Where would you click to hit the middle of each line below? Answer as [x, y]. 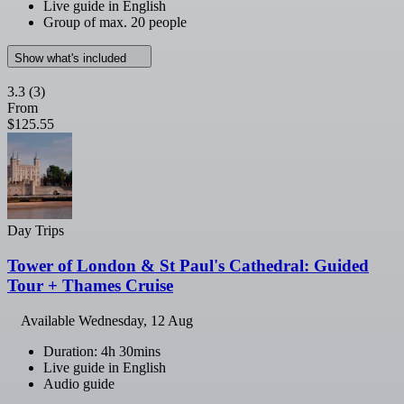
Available [50, 320]
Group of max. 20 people [115, 23]
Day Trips [36, 231]
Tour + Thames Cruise [90, 285]
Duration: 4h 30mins [102, 351]
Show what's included [72, 59]
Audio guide [79, 383]
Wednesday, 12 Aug [136, 320]
